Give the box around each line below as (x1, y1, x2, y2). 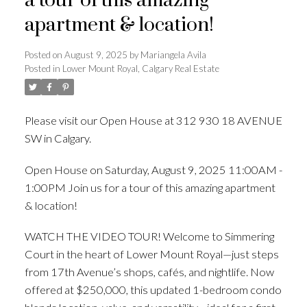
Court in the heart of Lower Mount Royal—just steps (24, 247, 279, 261)
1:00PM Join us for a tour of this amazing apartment (24, 180, 275, 194)
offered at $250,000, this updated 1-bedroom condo (24, 283, 282, 297)
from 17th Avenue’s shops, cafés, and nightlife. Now (24, 265, 274, 279)
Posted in (24, 62, 60, 74)
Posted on (24, 49, 64, 60)
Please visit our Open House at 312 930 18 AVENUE (24, 113, 282, 127)
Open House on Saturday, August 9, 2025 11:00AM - (24, 162, 282, 176)
